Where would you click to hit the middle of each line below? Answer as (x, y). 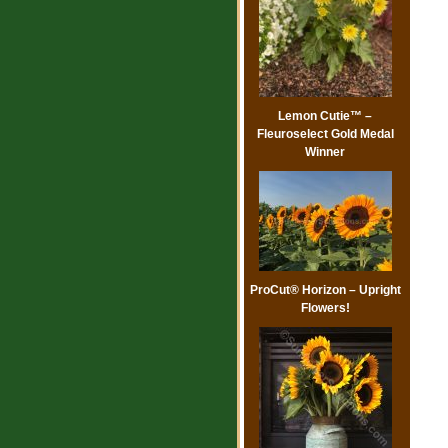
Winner (325, 152)
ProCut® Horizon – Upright (325, 290)
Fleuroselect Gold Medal (325, 134)
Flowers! (325, 308)
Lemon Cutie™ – (325, 116)
